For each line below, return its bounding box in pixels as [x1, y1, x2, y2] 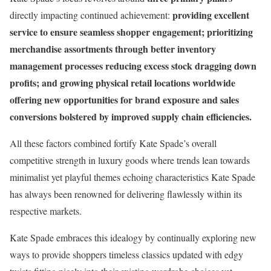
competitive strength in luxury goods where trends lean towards [10, 153, 250, 166]
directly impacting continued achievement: [10, 8, 170, 21]
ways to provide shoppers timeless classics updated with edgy [10, 247, 243, 261]
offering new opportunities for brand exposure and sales [10, 92, 239, 106]
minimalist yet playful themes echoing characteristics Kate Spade [10, 170, 255, 183]
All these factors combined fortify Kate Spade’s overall [10, 136, 217, 149]
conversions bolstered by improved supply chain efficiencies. [10, 109, 252, 123]
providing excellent [170, 7, 249, 22]
